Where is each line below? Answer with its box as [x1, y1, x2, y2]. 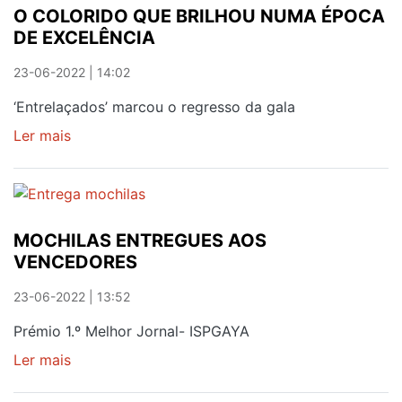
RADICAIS [71, 116, 137, 135]
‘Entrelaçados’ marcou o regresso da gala [13, 97, 295, 116]
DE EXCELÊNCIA [13, 26, 155, 48]
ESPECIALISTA [71, 8, 170, 27]
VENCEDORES [13, 251, 137, 274]
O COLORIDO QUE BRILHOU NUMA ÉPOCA [13, 4, 385, 27]
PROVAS [71, 94, 127, 113]
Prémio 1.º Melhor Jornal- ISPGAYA [13, 322, 249, 341]
